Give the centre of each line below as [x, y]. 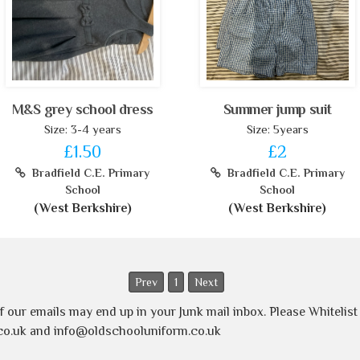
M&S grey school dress [83, 109]
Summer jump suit [278, 109]
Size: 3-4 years [82, 129]
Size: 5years [277, 129]
